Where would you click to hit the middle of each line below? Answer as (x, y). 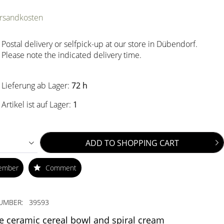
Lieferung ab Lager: (37, 85)
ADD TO (100, 143)
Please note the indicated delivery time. (72, 55)
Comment (60, 168)
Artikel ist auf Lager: (37, 104)
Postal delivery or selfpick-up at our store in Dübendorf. (100, 44)
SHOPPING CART (148, 143)
